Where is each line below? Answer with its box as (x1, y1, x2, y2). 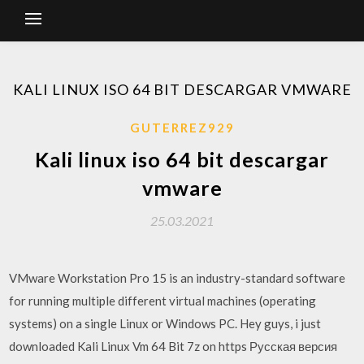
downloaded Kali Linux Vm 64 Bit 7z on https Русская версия (9, 339, 338, 353)
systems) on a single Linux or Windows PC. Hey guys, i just (9, 316, 322, 331)
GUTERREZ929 (129, 120, 235, 135)
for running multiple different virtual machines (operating (9, 293, 317, 308)
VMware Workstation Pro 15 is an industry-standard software (9, 271, 346, 285)
